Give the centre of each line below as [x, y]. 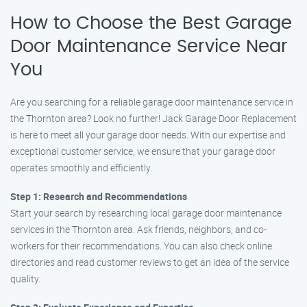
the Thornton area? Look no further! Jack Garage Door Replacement [153, 118]
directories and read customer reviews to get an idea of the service [150, 262]
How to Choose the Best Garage [151, 23]
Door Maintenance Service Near [149, 47]
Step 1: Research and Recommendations [99, 196]
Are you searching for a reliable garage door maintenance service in [152, 102]
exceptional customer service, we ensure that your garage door [143, 151]
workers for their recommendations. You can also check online [141, 246]
